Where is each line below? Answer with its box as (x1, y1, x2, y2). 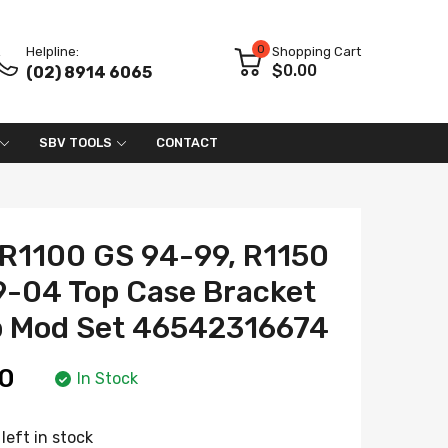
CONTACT (156, 135, 218, 151)
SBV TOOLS (39, 135, 112, 151)
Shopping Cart (272, 43, 361, 59)
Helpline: (26, 43, 79, 59)
